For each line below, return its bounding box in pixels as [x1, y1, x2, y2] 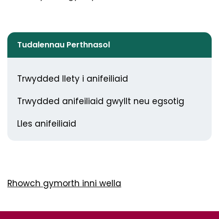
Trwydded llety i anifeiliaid [17, 73, 128, 85]
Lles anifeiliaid [17, 118, 76, 130]
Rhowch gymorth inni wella [7, 177, 121, 189]
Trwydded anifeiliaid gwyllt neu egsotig [17, 95, 184, 107]
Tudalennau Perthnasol [17, 39, 110, 50]
